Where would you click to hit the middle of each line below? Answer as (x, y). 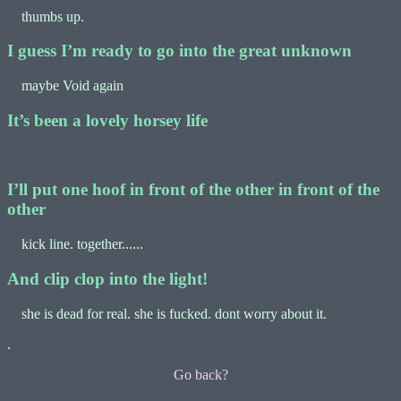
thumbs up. (46, 16)
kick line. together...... (75, 244)
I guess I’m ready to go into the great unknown (179, 51)
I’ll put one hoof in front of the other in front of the (193, 190)
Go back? (200, 374)
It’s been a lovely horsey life (107, 120)
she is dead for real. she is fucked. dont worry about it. (167, 313)
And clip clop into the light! (107, 278)
